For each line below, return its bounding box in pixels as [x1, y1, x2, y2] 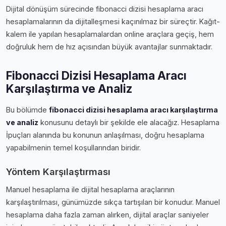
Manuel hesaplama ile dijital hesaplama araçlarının [6, 185, 175, 194]
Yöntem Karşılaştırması [6, 165, 110, 177]
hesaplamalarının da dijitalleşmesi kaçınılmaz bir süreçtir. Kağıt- [6, 17, 220, 26]
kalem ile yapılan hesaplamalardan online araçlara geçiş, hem [6, 29, 214, 38]
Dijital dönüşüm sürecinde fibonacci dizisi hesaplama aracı [6, 4, 203, 13]
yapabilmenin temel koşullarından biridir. [6, 143, 141, 152]
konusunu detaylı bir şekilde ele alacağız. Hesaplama [38, 118, 219, 127]
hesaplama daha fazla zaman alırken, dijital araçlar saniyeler [6, 210, 209, 219]
